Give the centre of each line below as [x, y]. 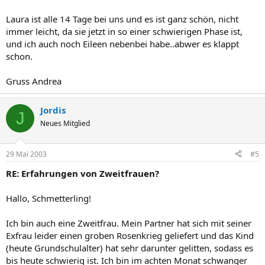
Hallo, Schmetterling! [49, 198]
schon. [19, 56]
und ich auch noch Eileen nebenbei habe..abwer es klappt [122, 44]
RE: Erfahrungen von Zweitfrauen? [83, 173]
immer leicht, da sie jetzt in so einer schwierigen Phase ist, [124, 31]
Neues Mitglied [65, 123]
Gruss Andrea [34, 81]
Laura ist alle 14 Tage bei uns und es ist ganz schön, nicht [122, 19]
